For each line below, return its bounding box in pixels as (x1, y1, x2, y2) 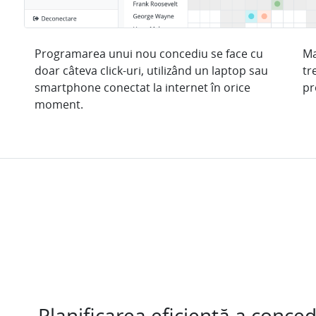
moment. (35, 97, 83, 113)
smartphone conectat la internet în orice (35, 80, 250, 96)
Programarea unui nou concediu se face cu (35, 46, 263, 62)
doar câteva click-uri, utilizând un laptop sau (35, 63, 268, 79)
